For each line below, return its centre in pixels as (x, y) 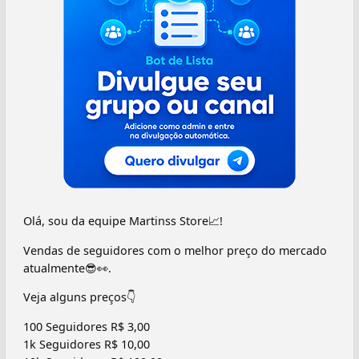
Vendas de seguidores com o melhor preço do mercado (175, 250)
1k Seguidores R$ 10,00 (87, 344)
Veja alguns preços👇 (80, 297)
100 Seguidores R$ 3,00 (87, 326)
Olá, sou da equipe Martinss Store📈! (123, 221)
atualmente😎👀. (67, 268)
